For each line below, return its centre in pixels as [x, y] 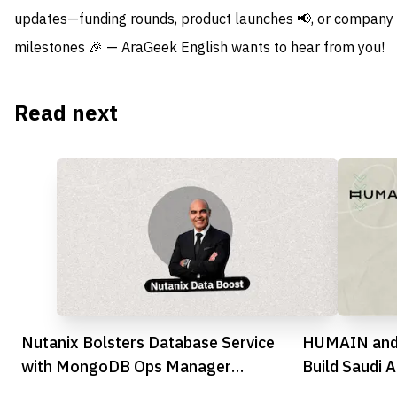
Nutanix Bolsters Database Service [148, 342]
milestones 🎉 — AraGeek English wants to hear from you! [199, 48]
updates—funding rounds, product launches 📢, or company [204, 20]
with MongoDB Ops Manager [126, 366]
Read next [66, 114]
